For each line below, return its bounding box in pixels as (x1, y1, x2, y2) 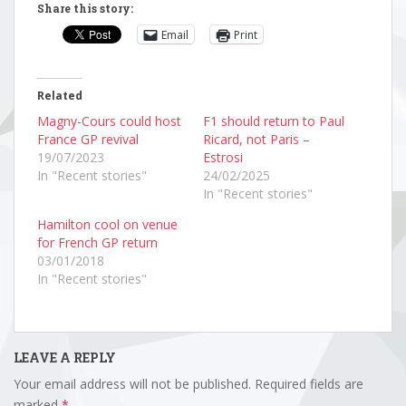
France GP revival (37, 130, 139, 148)
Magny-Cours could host (37, 112, 181, 130)
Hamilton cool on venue (37, 216, 178, 233)
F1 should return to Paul (203, 112, 344, 130)
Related (37, 88, 82, 103)
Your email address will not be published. (14, 375, 251, 392)
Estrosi (203, 149, 243, 166)
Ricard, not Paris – (203, 130, 310, 148)
